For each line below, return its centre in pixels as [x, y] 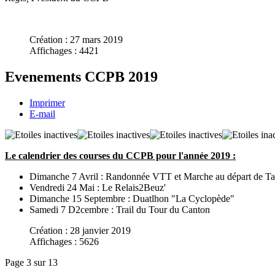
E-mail [42, 114]
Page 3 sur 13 [31, 263]
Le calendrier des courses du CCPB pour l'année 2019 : [120, 156]
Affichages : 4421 [64, 51]
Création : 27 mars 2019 [76, 40]
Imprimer [47, 103]
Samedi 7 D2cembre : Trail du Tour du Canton [120, 210]
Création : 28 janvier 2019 [80, 231]
